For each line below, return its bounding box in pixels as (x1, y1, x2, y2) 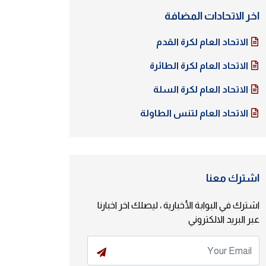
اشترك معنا (206, 172, 259, 184)
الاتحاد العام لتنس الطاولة (140, 108, 250, 118)
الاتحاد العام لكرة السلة (153, 84, 250, 94)
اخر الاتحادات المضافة (164, 10, 259, 22)
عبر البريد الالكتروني (188, 214, 259, 224)
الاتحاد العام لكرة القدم (156, 37, 250, 47)
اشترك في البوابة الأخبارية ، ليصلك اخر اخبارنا (97, 200, 259, 210)
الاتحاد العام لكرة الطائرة (150, 61, 250, 71)
